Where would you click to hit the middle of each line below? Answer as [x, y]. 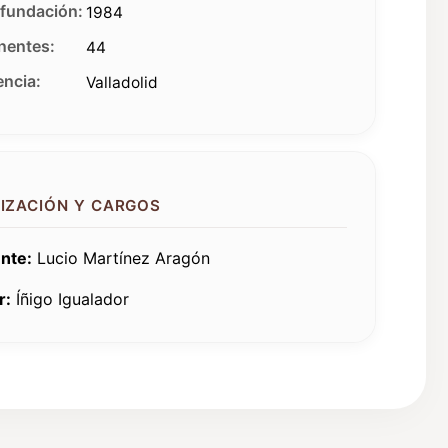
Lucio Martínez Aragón [121, 257]
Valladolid [122, 83]
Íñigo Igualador [70, 298]
